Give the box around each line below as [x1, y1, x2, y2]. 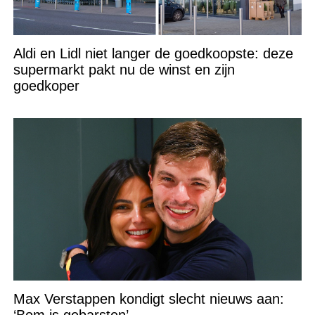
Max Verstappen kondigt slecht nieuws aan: [13, 290, 284, 307]
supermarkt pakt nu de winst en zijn [13, 61, 235, 77]
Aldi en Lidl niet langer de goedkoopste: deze [13, 45, 293, 61]
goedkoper [13, 77, 79, 94]
